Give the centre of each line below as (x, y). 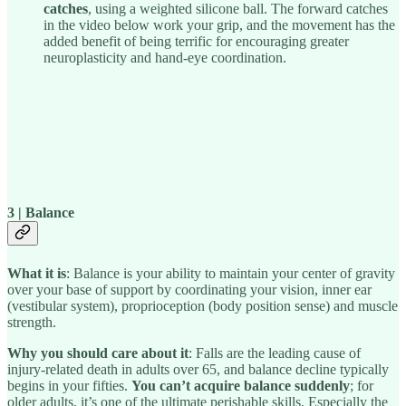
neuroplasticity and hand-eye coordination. (165, 58)
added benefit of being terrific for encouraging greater (196, 42)
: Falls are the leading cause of (275, 353)
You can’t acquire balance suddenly (241, 385)
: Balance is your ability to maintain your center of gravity (231, 273)
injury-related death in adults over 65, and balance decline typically (198, 369)
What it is (37, 273)
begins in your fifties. (69, 385)
